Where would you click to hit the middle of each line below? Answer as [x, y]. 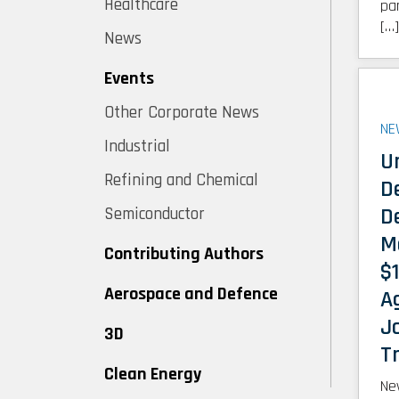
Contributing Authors [184, 254]
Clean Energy [153, 374]
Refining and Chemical [181, 180]
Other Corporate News [182, 113]
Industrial [137, 147]
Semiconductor [155, 214]
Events [129, 78]
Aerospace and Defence [191, 294]
